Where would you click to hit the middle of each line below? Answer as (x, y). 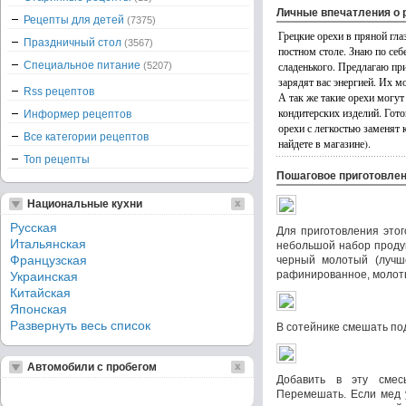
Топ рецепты (57, 159)
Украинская (44, 276)
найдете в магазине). (324, 143)
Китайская (40, 293)
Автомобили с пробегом (92, 367)
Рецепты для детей (75, 20)
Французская (48, 260)
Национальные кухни (85, 204)
